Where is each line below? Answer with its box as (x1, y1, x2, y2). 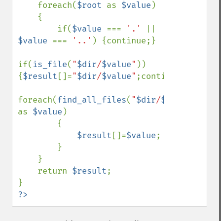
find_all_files (57, 95, 126, 105)
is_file (33, 59, 67, 70)
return (37, 166, 72, 176)
